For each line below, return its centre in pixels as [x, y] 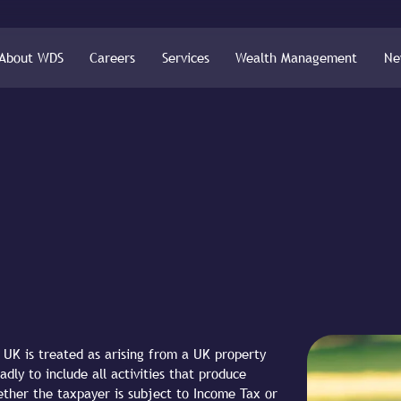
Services [185, 58]
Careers [113, 58]
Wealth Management [297, 58]
